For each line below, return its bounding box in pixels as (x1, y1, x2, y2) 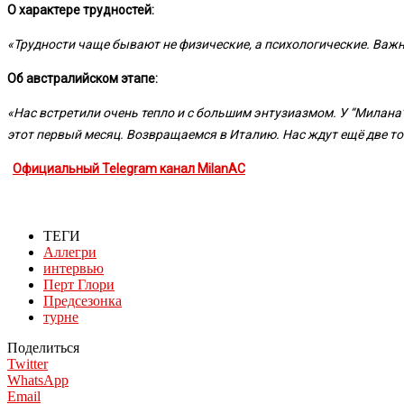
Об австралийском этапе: (7, 70, 158, 86)
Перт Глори (43, 276, 115, 292)
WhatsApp (7, 372, 69, 388)
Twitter (7, 355, 48, 372)
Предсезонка (43, 292, 122, 308)
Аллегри (43, 243, 96, 260)
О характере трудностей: (7, 2, 154, 17)
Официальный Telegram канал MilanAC (13, 161, 245, 176)
